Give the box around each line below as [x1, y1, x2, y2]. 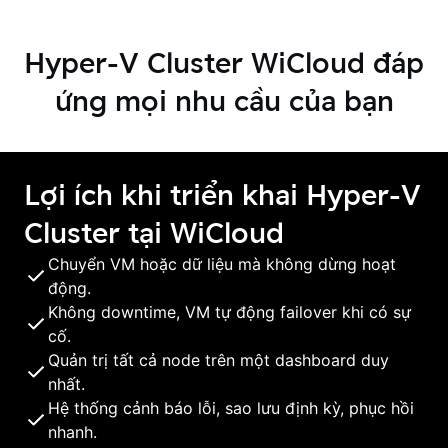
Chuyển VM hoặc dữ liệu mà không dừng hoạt [48, 254, 396, 274]
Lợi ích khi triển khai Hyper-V [24, 176, 421, 213]
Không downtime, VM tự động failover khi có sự [48, 302, 411, 322]
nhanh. [48, 422, 97, 442]
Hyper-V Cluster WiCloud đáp [24, 44, 424, 81]
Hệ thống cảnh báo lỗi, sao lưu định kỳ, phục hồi [48, 398, 414, 418]
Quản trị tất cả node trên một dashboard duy [48, 350, 389, 370]
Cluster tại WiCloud [24, 214, 284, 251]
